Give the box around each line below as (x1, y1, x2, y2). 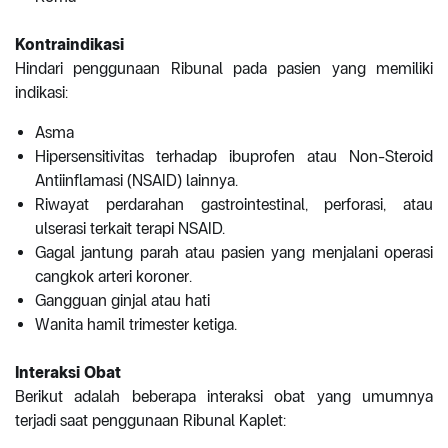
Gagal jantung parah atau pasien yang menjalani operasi (35, 243, 433, 263)
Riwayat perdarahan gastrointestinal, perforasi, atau (35, 195, 433, 215)
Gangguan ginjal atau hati (35, 291, 210, 311)
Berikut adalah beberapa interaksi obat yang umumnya (15, 387, 433, 407)
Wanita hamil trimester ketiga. (35, 315, 237, 335)
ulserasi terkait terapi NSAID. (35, 219, 225, 239)
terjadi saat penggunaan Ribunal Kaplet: (15, 411, 286, 431)
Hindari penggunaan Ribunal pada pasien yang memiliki (15, 59, 433, 79)
